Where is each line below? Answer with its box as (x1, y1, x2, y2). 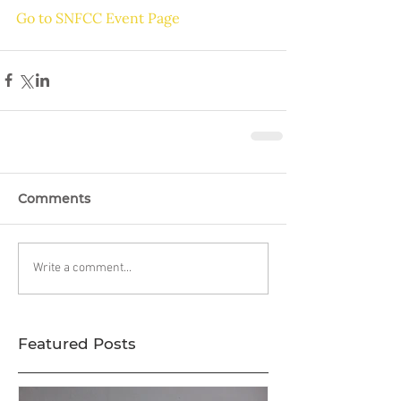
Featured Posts (18, 334, 136, 353)
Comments (18, 190, 90, 207)
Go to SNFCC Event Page (16, 8, 180, 27)
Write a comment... (33, 260, 132, 277)
